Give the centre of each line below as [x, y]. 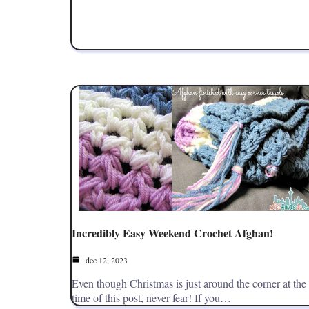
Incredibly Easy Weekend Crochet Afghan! [172, 232]
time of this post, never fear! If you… [151, 297]
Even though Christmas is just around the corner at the [189, 283]
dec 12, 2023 [106, 260]
